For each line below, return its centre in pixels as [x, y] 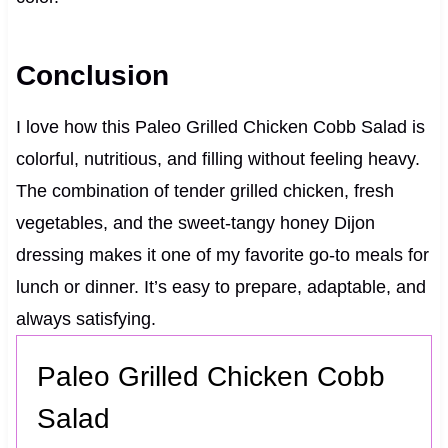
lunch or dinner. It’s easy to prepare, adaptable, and [220, 287]
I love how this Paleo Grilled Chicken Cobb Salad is [220, 127]
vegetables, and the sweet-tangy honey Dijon [195, 223]
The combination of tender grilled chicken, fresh [204, 191]
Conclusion [92, 76]
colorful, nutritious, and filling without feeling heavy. [217, 159]
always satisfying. [85, 319]
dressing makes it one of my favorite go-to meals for [222, 255]
